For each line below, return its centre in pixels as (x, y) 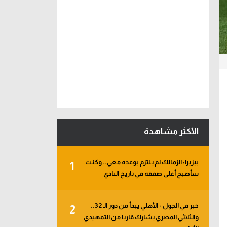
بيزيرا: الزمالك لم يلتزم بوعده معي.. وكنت (142, 162)
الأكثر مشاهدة (171, 131)
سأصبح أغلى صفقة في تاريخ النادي (151, 174)
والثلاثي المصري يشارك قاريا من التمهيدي (141, 217)
